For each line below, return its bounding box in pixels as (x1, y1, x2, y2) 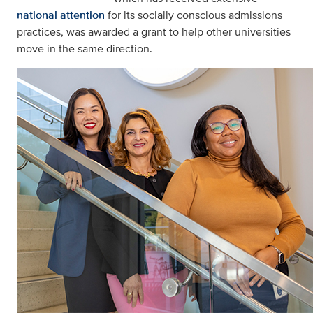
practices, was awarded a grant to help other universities (17, 24, 291, 41)
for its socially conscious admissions (105, 7, 282, 24)
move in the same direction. (17, 41, 152, 57)
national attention (17, 7, 105, 24)
